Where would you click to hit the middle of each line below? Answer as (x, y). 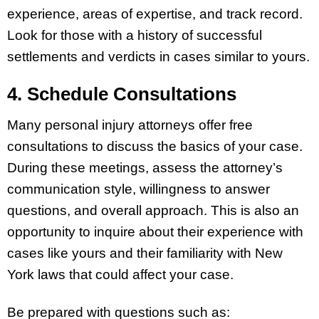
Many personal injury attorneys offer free (130, 125)
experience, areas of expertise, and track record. (155, 14)
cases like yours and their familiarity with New (145, 253)
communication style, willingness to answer (138, 189)
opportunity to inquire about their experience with (155, 232)
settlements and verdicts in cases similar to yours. (158, 56)
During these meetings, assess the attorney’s (145, 168)
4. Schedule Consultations (122, 94)
